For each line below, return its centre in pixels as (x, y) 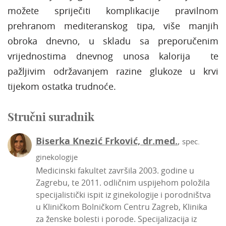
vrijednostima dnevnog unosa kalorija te (113, 56)
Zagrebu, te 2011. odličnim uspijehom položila (123, 182)
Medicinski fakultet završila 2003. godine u (115, 170)
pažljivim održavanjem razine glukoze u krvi (113, 71)
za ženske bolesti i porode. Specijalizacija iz (116, 219)
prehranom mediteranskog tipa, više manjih (113, 25)
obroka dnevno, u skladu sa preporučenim (113, 41)
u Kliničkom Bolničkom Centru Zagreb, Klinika (122, 207)
